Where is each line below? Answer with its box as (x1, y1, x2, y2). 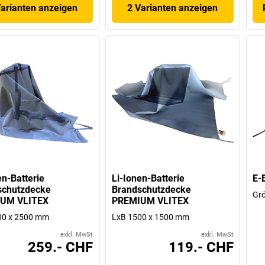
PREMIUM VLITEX (112, 195, 189, 206)
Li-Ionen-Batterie (112, 172, 185, 184)
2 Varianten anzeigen (127, 2, 218, 14)
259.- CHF (28, 238, 93, 256)
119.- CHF (168, 238, 234, 256)
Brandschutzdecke (112, 183, 192, 195)
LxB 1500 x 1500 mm (112, 212, 190, 222)
